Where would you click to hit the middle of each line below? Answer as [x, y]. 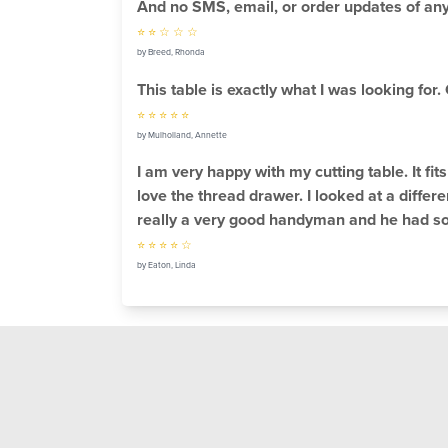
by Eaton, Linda [166, 265]
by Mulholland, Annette [181, 134]
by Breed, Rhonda [170, 51]
